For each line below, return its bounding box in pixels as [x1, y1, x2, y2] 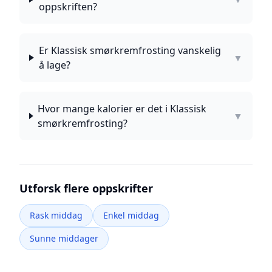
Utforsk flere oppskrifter [19, 181, 153, 195]
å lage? [38, 58, 70, 72]
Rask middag [30, 209, 83, 221]
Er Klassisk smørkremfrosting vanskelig [38, 44, 221, 57]
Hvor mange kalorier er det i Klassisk [38, 102, 207, 115]
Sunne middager [30, 233, 98, 244]
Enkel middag [103, 209, 159, 221]
